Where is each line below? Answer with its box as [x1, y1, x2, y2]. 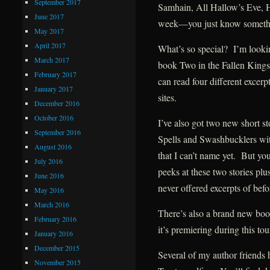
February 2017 [34, 69, 77, 79]
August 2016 [34, 141, 72, 151]
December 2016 [34, 98, 80, 108]
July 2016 [34, 155, 63, 166]
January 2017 [34, 83, 74, 93]
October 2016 [34, 112, 74, 122]
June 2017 [34, 11, 64, 21]
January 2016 [34, 228, 74, 238]
